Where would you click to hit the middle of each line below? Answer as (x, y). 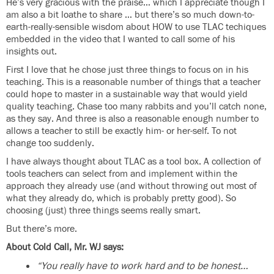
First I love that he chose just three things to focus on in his (127, 70)
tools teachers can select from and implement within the (122, 174)
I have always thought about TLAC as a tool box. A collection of (134, 162)
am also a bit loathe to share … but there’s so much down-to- (130, 15)
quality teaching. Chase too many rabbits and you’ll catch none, (136, 107)
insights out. (31, 52)
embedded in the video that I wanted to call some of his (120, 40)
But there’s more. (42, 229)
